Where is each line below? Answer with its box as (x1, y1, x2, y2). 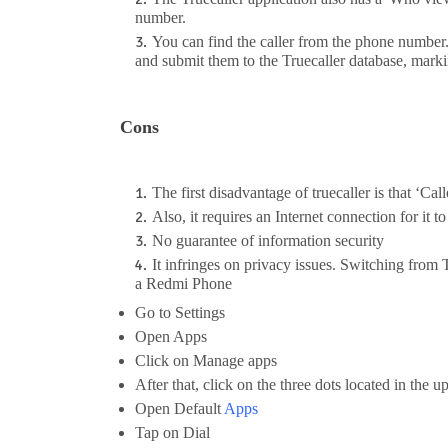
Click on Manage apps (134, 352, 277, 370)
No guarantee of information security (151, 232, 384, 250)
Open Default (134, 400, 224, 418)
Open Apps (134, 328, 207, 346)
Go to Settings (134, 304, 225, 322)
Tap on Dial (134, 424, 210, 442)
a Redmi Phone (134, 275, 232, 293)
